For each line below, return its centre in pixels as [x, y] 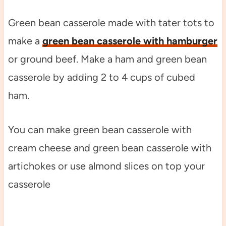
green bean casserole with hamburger [130, 41]
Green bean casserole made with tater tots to [111, 22]
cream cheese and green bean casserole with [109, 148]
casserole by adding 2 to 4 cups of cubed [101, 77]
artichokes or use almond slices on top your [106, 166]
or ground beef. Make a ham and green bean [107, 59]
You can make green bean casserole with [100, 129]
